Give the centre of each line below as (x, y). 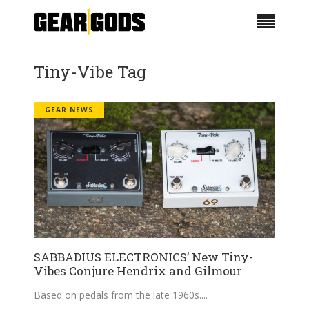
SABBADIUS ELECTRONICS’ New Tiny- (143, 257)
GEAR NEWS (69, 110)
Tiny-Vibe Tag (90, 72)
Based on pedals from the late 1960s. (118, 295)
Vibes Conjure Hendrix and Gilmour (138, 270)
